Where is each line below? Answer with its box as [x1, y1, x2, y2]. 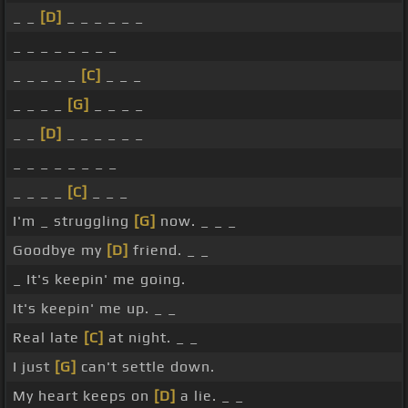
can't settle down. [76, 358, 215, 376]
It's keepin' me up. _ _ [13, 300, 177, 318]
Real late [13, 329, 84, 347]
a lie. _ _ [176, 387, 244, 405]
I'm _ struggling [13, 212, 134, 230]
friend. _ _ [128, 241, 209, 260]
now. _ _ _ [156, 212, 237, 230]
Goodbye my [13, 241, 107, 260]
